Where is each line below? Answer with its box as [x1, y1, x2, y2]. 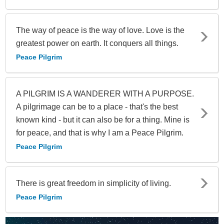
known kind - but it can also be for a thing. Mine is [16, 115, 189, 124]
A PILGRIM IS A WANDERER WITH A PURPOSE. [16, 89, 194, 98]
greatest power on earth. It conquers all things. [16, 38, 178, 47]
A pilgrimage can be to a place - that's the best [16, 102, 178, 111]
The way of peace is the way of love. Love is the [16, 25, 184, 34]
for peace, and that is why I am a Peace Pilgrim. [16, 128, 183, 137]
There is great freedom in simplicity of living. [16, 178, 171, 187]
